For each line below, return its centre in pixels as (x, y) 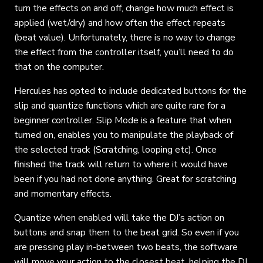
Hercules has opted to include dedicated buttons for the (130, 91)
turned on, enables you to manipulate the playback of (124, 135)
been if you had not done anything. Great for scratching (125, 179)
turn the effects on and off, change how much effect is (124, 9)
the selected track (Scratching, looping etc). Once (115, 150)
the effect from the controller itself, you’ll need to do (124, 53)
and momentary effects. (63, 194)
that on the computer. (59, 67)
